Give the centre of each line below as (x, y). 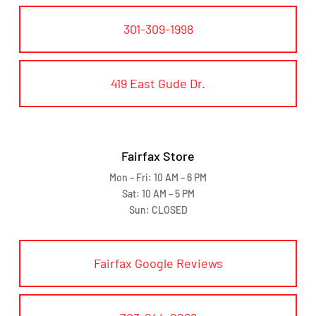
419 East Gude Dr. (158, 83)
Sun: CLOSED (158, 209)
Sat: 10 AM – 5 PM (158, 193)
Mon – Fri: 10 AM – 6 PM (158, 177)
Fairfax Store (158, 156)
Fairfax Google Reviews (158, 263)
